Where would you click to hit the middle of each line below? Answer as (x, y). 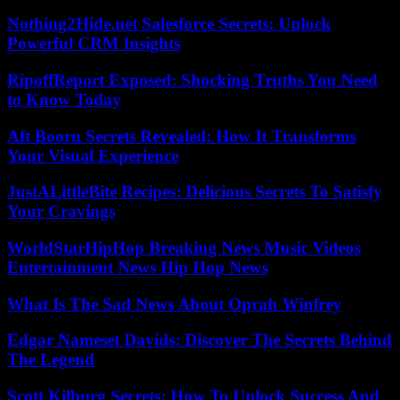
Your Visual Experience (93, 155)
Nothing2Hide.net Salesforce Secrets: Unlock (169, 24)
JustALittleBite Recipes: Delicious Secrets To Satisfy (195, 192)
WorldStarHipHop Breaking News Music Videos (184, 247)
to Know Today (64, 99)
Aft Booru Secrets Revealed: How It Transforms (182, 136)
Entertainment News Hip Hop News (137, 267)
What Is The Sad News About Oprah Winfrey (175, 304)
